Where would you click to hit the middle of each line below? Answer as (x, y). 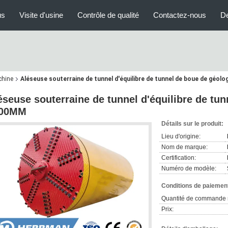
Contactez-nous (180, 15)
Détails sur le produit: (192, 124)
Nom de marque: (184, 147)
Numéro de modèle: (189, 168)
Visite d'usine (41, 15)
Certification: (179, 158)
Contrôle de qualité (108, 15)
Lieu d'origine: (181, 136)
